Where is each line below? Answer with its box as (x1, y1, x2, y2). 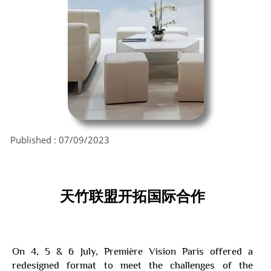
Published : (10, 134, 59, 146)
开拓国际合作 (118, 188, 205, 204)
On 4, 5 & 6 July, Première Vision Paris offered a (12, 246, 253, 257)
